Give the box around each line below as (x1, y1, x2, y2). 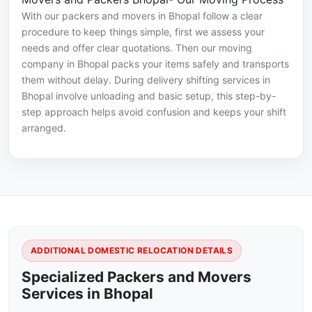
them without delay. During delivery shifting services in (22, 74, 270, 86)
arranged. (22, 122, 66, 134)
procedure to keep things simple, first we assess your (22, 26, 265, 38)
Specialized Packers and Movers (22, 268, 251, 286)
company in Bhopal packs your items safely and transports (22, 58, 289, 70)
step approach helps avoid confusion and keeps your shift (22, 106, 286, 118)
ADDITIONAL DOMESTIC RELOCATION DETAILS (31, 245, 233, 256)
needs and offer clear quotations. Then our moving (22, 42, 252, 54)
